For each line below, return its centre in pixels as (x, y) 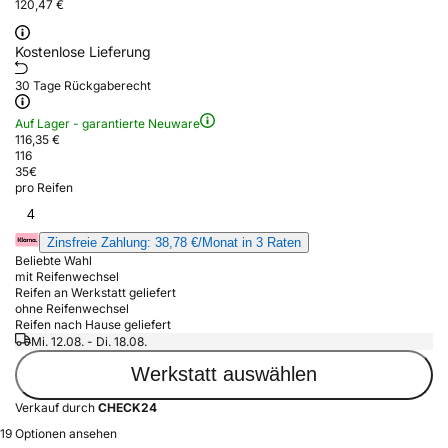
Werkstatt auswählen (224, 374)
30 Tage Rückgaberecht (83, 85)
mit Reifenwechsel (67, 276)
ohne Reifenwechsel (72, 308)
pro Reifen (44, 187)
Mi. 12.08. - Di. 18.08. (89, 341)
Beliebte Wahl (53, 260)
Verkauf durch (56, 407)
